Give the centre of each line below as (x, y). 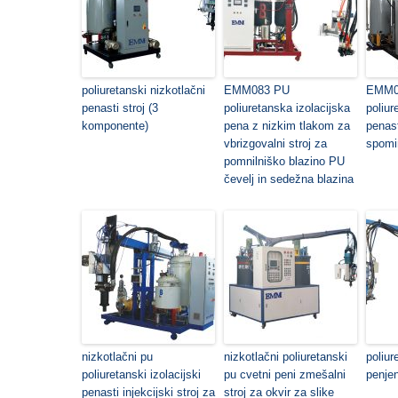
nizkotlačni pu (117, 357)
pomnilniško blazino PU (284, 161)
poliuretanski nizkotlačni (143, 90)
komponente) (115, 126)
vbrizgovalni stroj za (275, 143)
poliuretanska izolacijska (287, 108)
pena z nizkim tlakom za (287, 126)
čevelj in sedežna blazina (289, 179)
